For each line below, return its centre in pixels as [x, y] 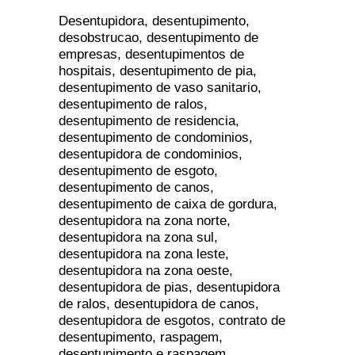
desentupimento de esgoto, [138, 170]
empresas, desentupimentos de [151, 54]
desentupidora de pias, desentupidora [169, 287]
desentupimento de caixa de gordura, [168, 204]
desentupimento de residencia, [149, 120]
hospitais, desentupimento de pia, [158, 71]
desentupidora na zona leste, [144, 254]
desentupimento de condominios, [156, 137]
